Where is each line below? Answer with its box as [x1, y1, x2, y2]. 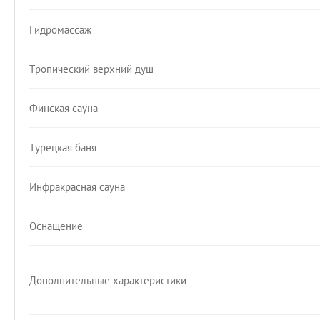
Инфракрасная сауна [29, 179, 125, 194]
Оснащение [29, 219, 83, 233]
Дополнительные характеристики [29, 273, 186, 287]
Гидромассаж [29, 22, 91, 36]
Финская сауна [29, 101, 98, 115]
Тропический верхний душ [29, 61, 154, 76]
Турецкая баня [29, 140, 96, 154]
